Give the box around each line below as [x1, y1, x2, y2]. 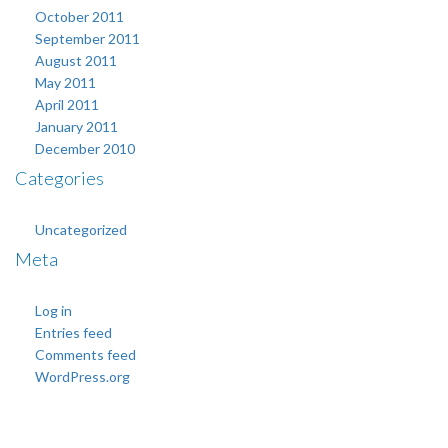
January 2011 [35, 118, 118, 135]
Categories [15, 167, 104, 189]
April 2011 [35, 96, 99, 113]
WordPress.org [35, 368, 130, 385]
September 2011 [35, 30, 140, 47]
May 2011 [35, 74, 96, 91]
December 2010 [35, 140, 135, 157]
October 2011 [35, 8, 124, 25]
